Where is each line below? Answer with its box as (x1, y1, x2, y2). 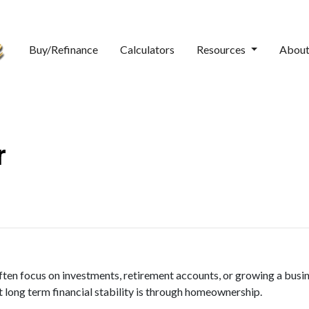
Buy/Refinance (29, 43, 99, 56)
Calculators (120, 43, 175, 56)
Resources (197, 43, 248, 56)
